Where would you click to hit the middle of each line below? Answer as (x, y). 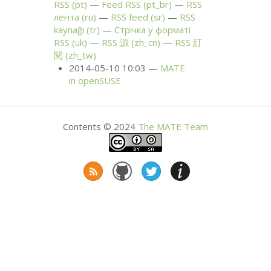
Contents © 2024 (100, 126)
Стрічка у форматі (153, 30)
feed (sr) (146, 17)
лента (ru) (75, 17)
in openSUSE (95, 81)
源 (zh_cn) (139, 43)
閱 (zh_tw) (75, 55)
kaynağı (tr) (77, 30)
